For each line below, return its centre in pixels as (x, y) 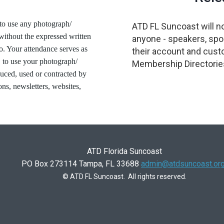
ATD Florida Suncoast (124, 151)
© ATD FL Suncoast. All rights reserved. (124, 176)
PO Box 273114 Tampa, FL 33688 (81, 164)
